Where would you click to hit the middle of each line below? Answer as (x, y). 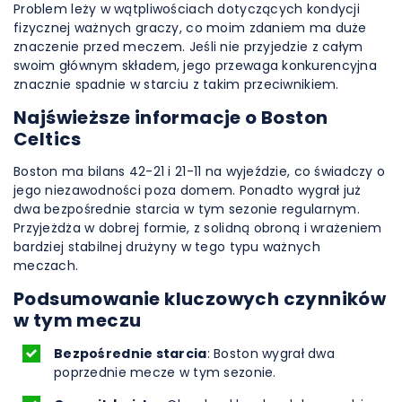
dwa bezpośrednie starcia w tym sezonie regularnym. (187, 209)
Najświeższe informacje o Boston (171, 118)
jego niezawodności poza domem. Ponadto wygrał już (188, 190)
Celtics (48, 139)
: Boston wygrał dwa (271, 354)
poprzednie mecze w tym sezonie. (165, 372)
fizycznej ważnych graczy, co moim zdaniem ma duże (190, 28)
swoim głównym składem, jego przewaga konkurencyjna (195, 66)
